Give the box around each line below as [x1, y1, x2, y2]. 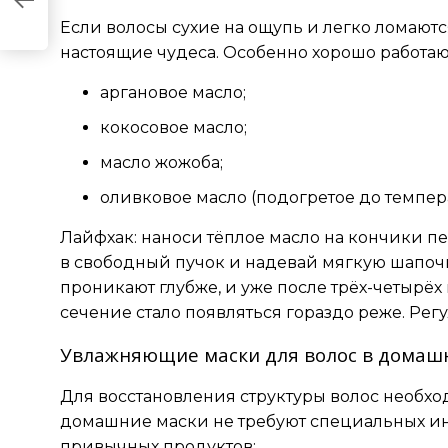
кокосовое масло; [100, 118, 247, 138]
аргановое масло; [100, 83, 246, 103]
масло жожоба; [100, 153, 223, 173]
